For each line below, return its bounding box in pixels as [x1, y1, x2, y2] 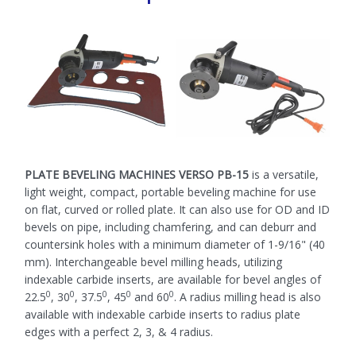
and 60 [131, 289, 169, 305]
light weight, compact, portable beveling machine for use [25, 184, 316, 200]
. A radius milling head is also [174, 289, 321, 305]
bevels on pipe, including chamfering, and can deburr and [25, 219, 316, 235]
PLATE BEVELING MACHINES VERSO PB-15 [25, 167, 249, 183]
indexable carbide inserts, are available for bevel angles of [25, 272, 321, 288]
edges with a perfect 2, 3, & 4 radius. [25, 324, 213, 340]
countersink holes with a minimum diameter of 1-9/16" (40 [25, 237, 325, 253]
